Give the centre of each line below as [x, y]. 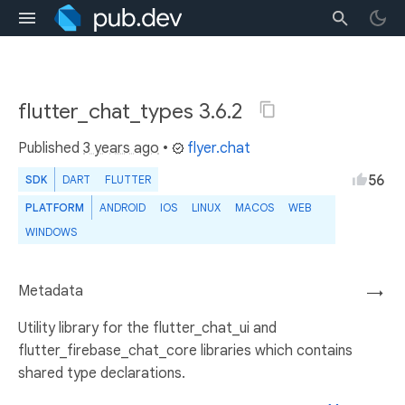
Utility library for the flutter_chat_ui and [147, 328]
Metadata [51, 291]
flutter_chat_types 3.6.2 [133, 111]
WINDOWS [51, 232]
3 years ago [121, 148]
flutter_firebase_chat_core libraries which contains [185, 351]
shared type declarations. [102, 373]
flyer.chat [219, 148]
